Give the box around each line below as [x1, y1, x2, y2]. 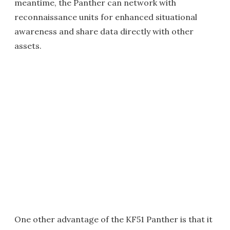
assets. [14, 41, 42, 51]
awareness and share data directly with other [14, 26, 194, 37]
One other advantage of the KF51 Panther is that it [14, 214, 213, 225]
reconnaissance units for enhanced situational [14, 12, 197, 23]
